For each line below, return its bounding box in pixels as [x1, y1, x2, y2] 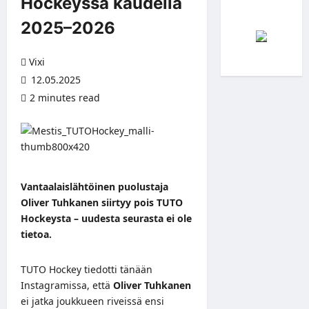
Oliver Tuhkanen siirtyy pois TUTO [21, 195, 183, 209]
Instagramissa [21, 278, 87, 292]
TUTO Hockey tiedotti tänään [21, 262, 152, 276]
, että [87, 278, 113, 292]
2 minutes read [30, 90, 100, 104]
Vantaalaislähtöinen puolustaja [21, 179, 168, 193]
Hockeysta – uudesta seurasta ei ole [21, 211, 192, 225]
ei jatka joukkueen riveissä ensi [21, 294, 164, 308]
